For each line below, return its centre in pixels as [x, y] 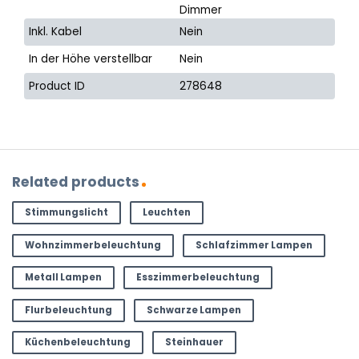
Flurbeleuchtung [68, 310]
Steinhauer [194, 343]
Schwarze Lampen [194, 310]
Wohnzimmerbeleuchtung [93, 245]
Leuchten [166, 213]
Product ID [57, 87]
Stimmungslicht [66, 213]
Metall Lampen [63, 278]
